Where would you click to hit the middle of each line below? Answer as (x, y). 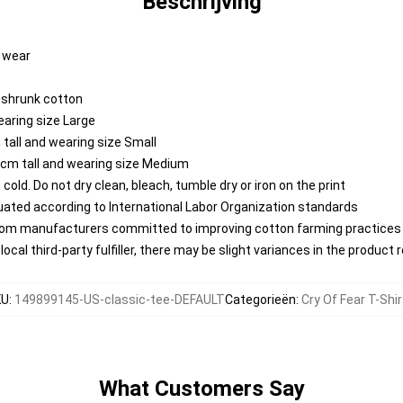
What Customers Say (201, 389)
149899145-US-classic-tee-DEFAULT (120, 300)
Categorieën (260, 300)
